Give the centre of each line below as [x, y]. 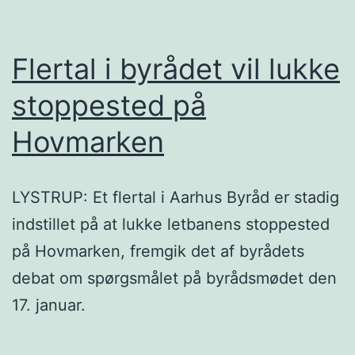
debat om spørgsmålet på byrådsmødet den [174, 278]
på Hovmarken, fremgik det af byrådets [158, 251]
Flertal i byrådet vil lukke [176, 69]
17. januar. [49, 305]
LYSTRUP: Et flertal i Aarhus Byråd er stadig [176, 197]
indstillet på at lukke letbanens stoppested [171, 224]
